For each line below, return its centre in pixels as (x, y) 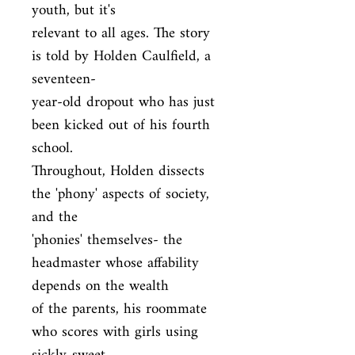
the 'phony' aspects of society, (120, 195)
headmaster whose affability (115, 263)
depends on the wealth (100, 286)
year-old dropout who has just (123, 103)
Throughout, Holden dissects (118, 172)
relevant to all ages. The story (121, 34)
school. (52, 149)
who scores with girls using (115, 332)
